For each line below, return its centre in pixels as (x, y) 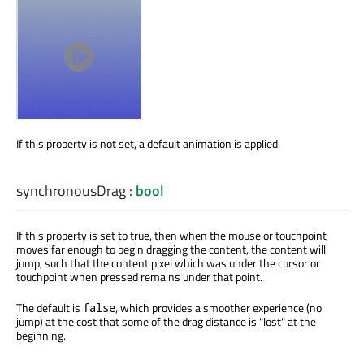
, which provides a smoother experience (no (219, 307)
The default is (50, 307)
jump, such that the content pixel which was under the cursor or (168, 262)
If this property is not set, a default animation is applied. (148, 143)
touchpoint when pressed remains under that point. (139, 276)
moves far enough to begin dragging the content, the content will (171, 249)
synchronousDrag (71, 190)
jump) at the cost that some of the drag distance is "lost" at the (166, 321)
